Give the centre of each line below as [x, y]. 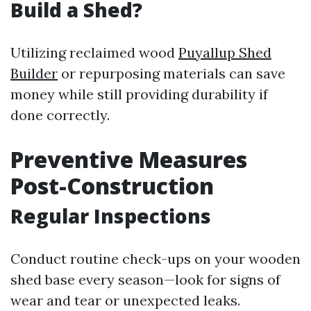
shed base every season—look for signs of [145, 279]
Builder [34, 73]
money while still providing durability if [139, 94]
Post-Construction [112, 186]
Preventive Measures [129, 159]
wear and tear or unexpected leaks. [125, 300]
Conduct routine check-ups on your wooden [155, 259]
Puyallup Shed [225, 52]
